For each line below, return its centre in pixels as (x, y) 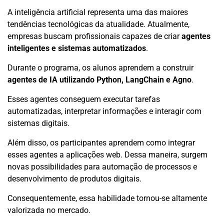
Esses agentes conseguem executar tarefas (84, 99)
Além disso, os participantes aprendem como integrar (101, 143)
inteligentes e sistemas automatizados (77, 48)
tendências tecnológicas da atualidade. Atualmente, (98, 24)
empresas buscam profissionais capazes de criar (94, 36)
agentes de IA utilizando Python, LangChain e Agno (99, 80)
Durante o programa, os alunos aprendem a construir (100, 68)
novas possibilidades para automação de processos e (102, 167)
